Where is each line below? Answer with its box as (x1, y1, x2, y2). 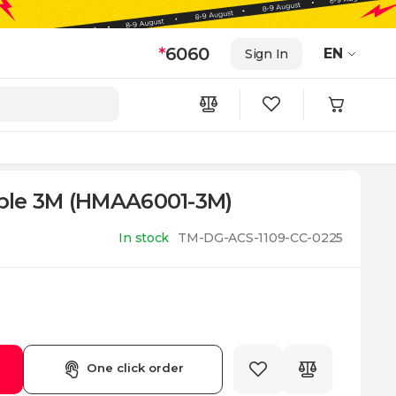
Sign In (244, 45, 288, 62)
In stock (118, 230, 170, 246)
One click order (87, 361, 185, 376)
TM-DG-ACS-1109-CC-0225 (178, 230, 343, 246)
